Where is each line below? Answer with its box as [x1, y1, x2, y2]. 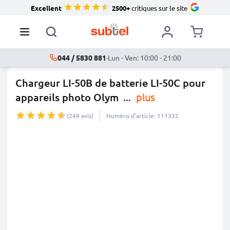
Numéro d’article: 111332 [106, 111, 179, 120]
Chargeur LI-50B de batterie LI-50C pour [15, 76, 205, 89]
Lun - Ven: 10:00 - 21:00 [107, 53, 181, 62]
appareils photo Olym [15, 90, 119, 104]
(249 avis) [67, 111, 93, 120]
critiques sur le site [129, 3, 187, 12]
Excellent [30, 3, 62, 12]
